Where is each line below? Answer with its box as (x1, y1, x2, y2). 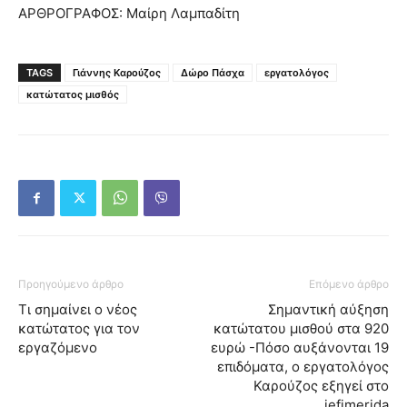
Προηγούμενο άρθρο (18, 277, 124, 292)
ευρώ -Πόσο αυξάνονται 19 (211, 339, 389, 357)
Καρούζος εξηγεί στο (253, 377, 389, 395)
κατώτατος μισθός (26, 88, 119, 102)
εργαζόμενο (18, 339, 97, 357)
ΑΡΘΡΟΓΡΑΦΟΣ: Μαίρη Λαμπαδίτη (18, 5, 240, 23)
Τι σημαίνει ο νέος (18, 301, 137, 319)
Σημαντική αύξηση (268, 301, 389, 319)
